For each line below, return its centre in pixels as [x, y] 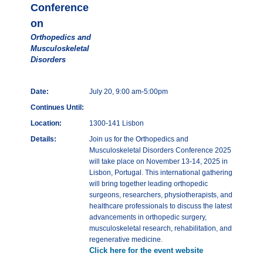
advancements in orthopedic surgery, [148, 218]
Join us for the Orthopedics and [139, 139]
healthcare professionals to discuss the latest [161, 206]
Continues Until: [57, 108]
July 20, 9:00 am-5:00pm [129, 92]
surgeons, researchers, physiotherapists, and [161, 195]
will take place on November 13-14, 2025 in [159, 162]
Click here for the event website [146, 251]
